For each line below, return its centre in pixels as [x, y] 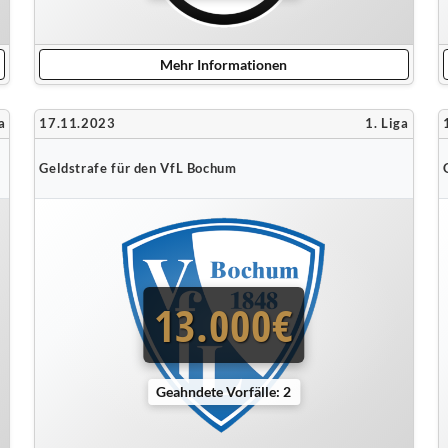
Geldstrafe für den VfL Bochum [138, 168]
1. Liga [387, 123]
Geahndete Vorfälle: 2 [224, 391]
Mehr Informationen [224, 64]
